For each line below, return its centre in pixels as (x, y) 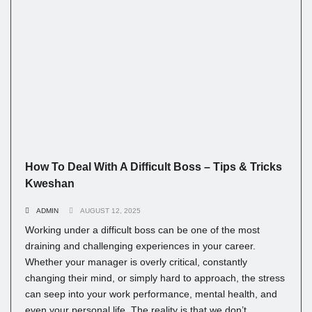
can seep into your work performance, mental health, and (151, 294)
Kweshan (50, 183)
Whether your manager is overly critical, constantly (136, 262)
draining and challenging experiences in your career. (140, 246)
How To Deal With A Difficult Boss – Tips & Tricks (154, 166)
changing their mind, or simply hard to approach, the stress (155, 278)
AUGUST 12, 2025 (110, 211)
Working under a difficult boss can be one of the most (142, 230)
